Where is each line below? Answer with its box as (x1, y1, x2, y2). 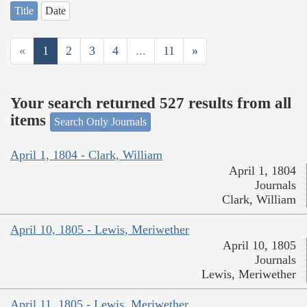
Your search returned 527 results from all (10, 95, 291, 112)
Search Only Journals (54, 115, 147, 127)
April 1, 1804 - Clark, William (10, 148, 162, 162)
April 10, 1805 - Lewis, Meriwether (10, 223, 189, 237)
